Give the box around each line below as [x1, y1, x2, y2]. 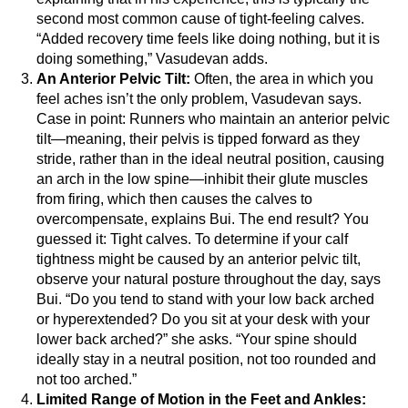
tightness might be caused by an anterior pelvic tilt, [36, 251, 361, 268]
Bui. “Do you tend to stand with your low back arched [36, 291, 374, 308]
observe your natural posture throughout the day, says [36, 271, 381, 288]
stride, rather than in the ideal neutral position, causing [36, 151, 384, 168]
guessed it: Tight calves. [36, 231, 195, 248]
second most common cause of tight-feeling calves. [36, 11, 364, 27]
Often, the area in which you [190, 71, 373, 87]
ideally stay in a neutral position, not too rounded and [36, 352, 376, 368]
